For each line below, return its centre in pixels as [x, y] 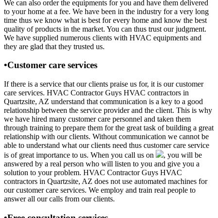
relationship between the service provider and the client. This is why [108, 110]
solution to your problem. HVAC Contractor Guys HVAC [93, 172]
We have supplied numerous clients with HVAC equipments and [103, 37]
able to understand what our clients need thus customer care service [107, 145]
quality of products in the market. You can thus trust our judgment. [105, 29]
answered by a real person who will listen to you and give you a [102, 163]
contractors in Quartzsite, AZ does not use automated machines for [106, 181]
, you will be [183, 155]
